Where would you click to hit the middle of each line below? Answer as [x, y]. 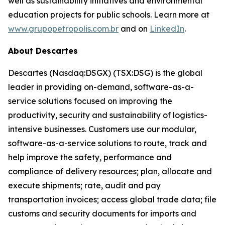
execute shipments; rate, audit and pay [84, 185]
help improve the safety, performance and [90, 157]
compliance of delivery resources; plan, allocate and [110, 171]
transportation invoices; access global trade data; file [112, 199]
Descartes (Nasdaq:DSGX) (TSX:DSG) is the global [105, 73]
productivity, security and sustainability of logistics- [108, 115]
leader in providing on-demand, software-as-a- [101, 87]
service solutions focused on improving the [90, 101]
